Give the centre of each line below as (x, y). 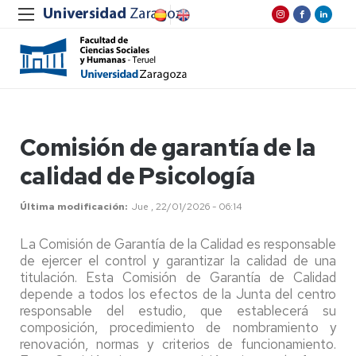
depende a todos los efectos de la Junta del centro (178, 294)
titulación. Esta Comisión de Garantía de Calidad (178, 277)
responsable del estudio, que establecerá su (178, 311)
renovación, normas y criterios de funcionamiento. (178, 344)
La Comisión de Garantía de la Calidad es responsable (178, 244)
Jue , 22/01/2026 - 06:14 (187, 207)
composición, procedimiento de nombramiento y (178, 327)
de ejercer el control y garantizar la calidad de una (178, 261)
